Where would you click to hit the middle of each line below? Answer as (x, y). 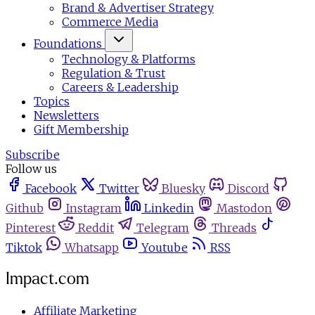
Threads (234, 227)
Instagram (94, 208)
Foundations (68, 43)
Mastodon (244, 208)
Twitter (119, 188)
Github (25, 208)
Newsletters (66, 115)
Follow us (31, 168)
